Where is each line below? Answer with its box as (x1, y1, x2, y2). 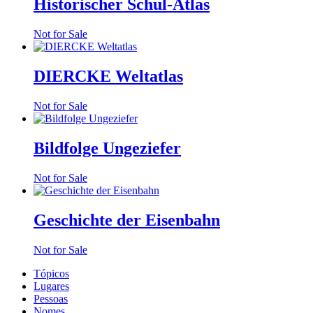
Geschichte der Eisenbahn (34, 210, 220, 229)
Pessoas (34, 292, 68, 305)
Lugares (34, 279, 69, 292)
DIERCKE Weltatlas (34, 67, 183, 86)
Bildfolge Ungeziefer (34, 139, 181, 158)
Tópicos (34, 267, 69, 279)
